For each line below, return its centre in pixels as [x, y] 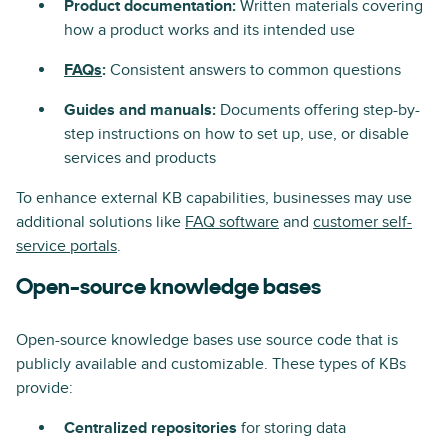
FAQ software [232, 222]
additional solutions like [100, 222]
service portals [66, 246]
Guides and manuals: [142, 110]
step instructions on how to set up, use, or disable [236, 134]
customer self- [362, 222]
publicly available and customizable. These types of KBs [211, 364]
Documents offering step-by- [320, 110]
